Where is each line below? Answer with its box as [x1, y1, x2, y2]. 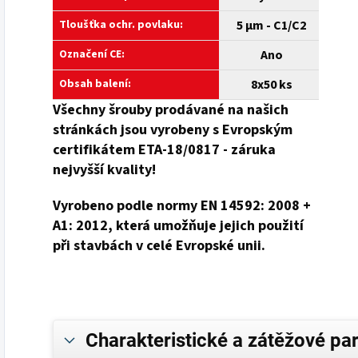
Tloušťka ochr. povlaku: [59, 16, 183, 33]
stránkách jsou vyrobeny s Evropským [53, 119, 292, 140]
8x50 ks [250, 75, 292, 93]
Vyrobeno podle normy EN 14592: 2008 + [53, 195, 311, 216]
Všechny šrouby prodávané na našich [53, 99, 288, 120]
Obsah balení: [59, 75, 131, 92]
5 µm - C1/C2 [237, 16, 306, 34]
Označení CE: [59, 46, 125, 62]
